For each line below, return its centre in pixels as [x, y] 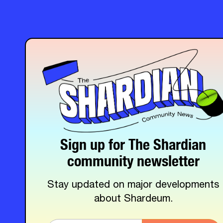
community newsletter [133, 158]
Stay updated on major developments [133, 186]
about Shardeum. [133, 200]
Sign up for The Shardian [133, 142]
